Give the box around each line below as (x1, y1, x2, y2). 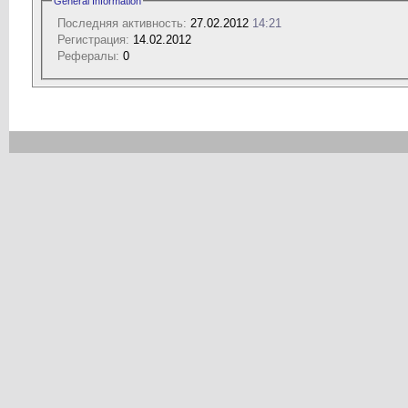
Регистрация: (57, 32, 129, 46)
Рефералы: (57, 48, 119, 63)
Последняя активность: (57, 15, 187, 30)
